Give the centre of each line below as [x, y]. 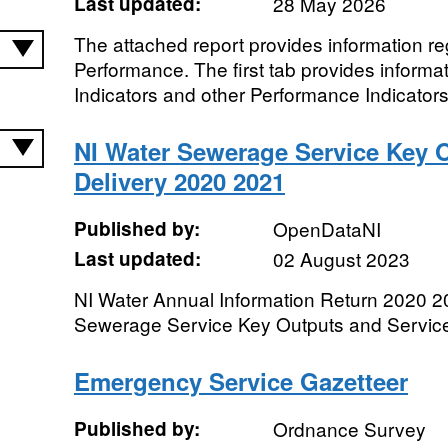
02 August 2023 [341, 258]
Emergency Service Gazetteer [240, 381]
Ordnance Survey [349, 428]
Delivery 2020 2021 [179, 181]
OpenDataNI [326, 228]
